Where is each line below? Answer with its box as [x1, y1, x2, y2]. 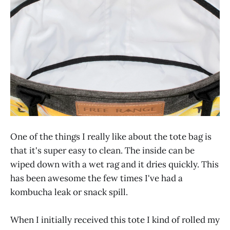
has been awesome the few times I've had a [10, 172, 183, 184]
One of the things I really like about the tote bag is [10, 130, 212, 142]
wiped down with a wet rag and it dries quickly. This [10, 158, 219, 170]
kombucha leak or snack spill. [10, 186, 128, 198]
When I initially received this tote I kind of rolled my [10, 214, 220, 226]
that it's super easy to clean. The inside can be [10, 144, 195, 156]
